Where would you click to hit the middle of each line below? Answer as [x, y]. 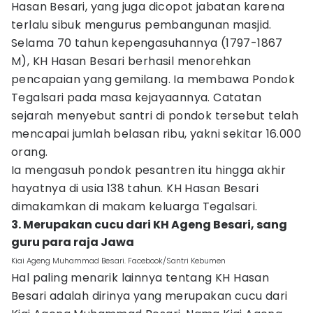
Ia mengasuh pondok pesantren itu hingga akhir [148, 170]
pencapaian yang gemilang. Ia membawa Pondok [153, 79]
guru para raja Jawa [73, 242]
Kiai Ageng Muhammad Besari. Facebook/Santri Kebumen [118, 261]
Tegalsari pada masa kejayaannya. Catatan [136, 97]
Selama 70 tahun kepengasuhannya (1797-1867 [147, 43]
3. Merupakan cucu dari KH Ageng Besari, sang [149, 225]
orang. [30, 152]
